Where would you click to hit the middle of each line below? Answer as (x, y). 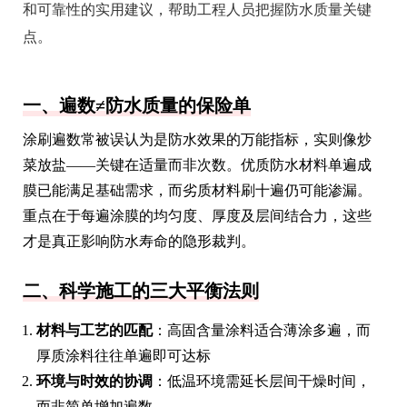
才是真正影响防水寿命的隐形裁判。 (139, 241)
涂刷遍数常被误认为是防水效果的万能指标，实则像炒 (197, 139)
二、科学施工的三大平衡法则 (141, 290)
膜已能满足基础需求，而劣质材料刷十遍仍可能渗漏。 (197, 190)
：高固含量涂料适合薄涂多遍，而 (262, 330)
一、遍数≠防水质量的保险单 (137, 105)
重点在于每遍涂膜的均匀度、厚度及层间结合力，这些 (197, 215)
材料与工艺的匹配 (94, 330)
